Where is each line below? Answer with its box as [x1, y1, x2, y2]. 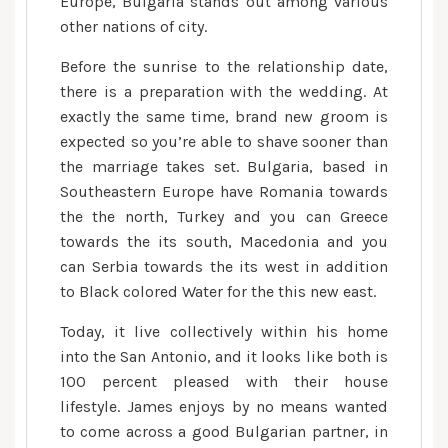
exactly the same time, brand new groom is [60, 107, 388, 126]
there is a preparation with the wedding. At [60, 82, 388, 101]
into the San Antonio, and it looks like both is [60, 347, 388, 366]
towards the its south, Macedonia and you [60, 232, 388, 251]
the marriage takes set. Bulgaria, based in [60, 157, 388, 176]
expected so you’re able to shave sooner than [60, 132, 388, 151]
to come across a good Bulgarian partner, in [60, 422, 388, 441]
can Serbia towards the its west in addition [60, 257, 388, 276]
